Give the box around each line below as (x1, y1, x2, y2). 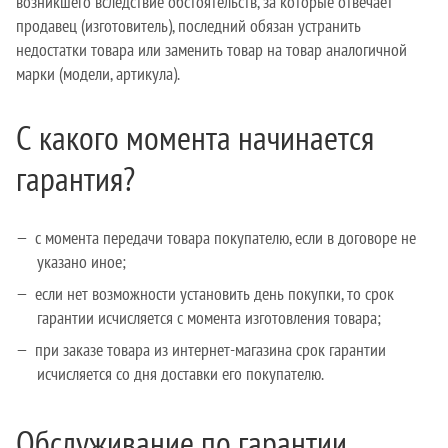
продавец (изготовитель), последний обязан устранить (16, 14, 361, 38)
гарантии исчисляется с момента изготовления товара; (37, 305, 381, 329)
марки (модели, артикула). (16, 62, 180, 86)
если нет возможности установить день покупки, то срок (35, 281, 394, 305)
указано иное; (37, 249, 126, 273)
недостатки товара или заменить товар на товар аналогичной (16, 38, 407, 62)
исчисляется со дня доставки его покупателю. (37, 361, 324, 385)
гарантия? (16, 157, 135, 201)
